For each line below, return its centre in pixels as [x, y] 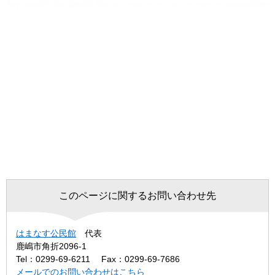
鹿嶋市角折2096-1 [51, 246]
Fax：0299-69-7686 [141, 259]
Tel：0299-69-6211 [53, 259]
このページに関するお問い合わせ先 [137, 196]
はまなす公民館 [46, 234]
